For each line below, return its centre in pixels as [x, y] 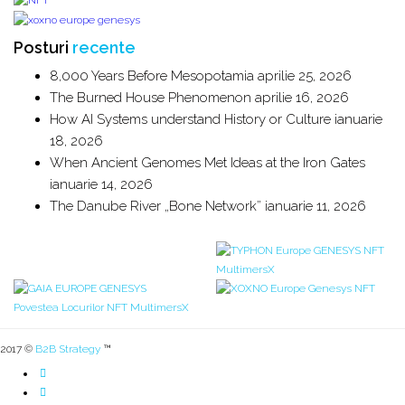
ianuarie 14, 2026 [101, 184]
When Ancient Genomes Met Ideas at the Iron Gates [207, 162]
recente [104, 47]
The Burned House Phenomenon [151, 97]
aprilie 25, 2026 [305, 75]
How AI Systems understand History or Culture [190, 119]
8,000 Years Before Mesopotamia [152, 75]
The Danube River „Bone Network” [155, 206]
